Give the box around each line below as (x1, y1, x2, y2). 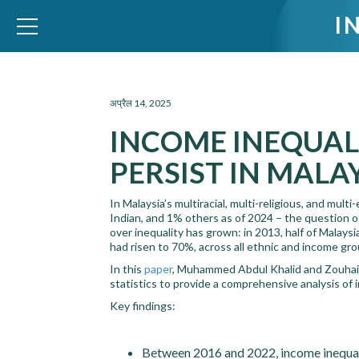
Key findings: (110, 299, 175, 313)
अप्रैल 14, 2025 (110, 97, 171, 109)
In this (110, 262, 144, 276)
